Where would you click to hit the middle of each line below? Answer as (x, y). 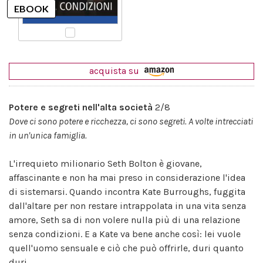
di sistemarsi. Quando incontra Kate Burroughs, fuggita (127, 191)
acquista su (115, 70)
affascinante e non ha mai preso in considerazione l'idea (127, 177)
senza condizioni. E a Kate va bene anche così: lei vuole (125, 234)
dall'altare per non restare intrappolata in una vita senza (127, 205)
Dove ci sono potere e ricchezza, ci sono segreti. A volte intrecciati (131, 121)
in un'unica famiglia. (48, 135)
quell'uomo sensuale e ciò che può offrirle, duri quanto (126, 248)
